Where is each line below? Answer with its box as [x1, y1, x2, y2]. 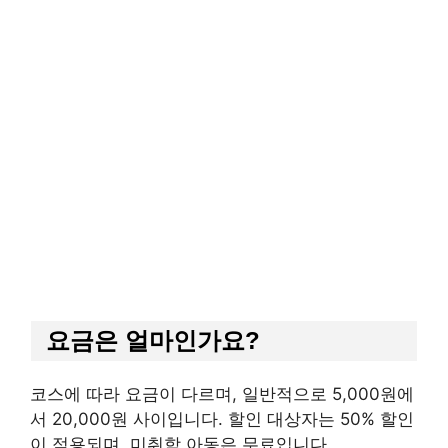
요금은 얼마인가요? [46, 326, 260, 354]
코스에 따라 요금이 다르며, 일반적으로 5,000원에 [30, 383, 414, 404]
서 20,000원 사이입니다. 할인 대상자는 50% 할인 [30, 408, 414, 429]
